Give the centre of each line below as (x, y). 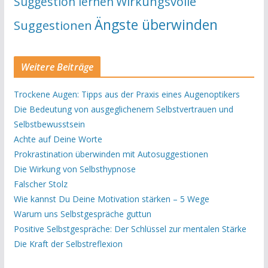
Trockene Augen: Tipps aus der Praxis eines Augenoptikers (127, 94)
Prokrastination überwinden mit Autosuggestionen (111, 154)
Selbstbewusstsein (49, 124)
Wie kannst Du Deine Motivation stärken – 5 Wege (111, 199)
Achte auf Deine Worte (58, 139)
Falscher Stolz (40, 184)
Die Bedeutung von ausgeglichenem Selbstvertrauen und (123, 109)
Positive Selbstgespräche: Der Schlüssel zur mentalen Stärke (130, 229)
